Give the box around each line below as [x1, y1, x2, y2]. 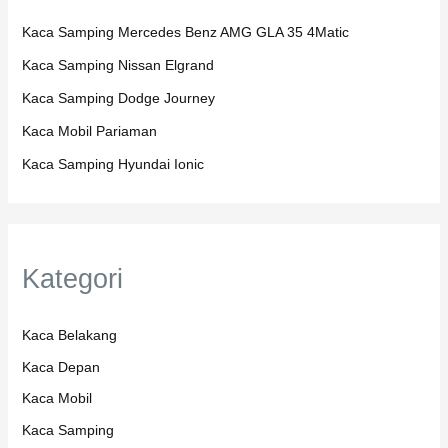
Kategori [21, 263, 123, 295]
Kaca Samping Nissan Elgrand [21, 57, 214, 74]
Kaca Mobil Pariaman [21, 123, 157, 140]
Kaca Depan [21, 358, 100, 375]
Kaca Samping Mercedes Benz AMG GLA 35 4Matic [21, 24, 349, 41]
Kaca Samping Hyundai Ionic [21, 156, 204, 173]
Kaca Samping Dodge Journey [21, 90, 215, 107]
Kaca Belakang [21, 327, 117, 344]
